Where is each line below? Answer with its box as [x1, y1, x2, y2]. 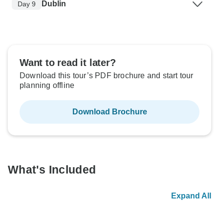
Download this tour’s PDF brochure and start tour [20, 71, 194, 80]
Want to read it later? [20, 57, 116, 68]
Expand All [171, 192, 211, 200]
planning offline [20, 81, 75, 90]
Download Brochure [72, 108, 147, 116]
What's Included [8, 163, 96, 176]
